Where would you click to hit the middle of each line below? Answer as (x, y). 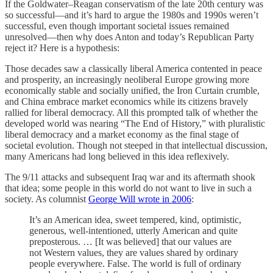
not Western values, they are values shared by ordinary (134, 253)
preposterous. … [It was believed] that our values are (130, 242)
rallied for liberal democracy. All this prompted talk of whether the (131, 113)
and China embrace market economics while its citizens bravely (126, 102)
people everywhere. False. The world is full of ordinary (135, 264)
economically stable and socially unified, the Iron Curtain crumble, (132, 91)
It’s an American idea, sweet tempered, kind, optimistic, (135, 220)
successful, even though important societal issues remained (117, 26)
